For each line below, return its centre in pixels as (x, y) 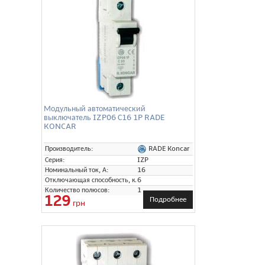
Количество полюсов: (77, 190)
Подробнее (168, 199)
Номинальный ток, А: (77, 170)
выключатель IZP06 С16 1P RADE (104, 117)
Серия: (55, 160)
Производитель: (69, 148)
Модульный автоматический (95, 108)
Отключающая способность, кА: (93, 180)
